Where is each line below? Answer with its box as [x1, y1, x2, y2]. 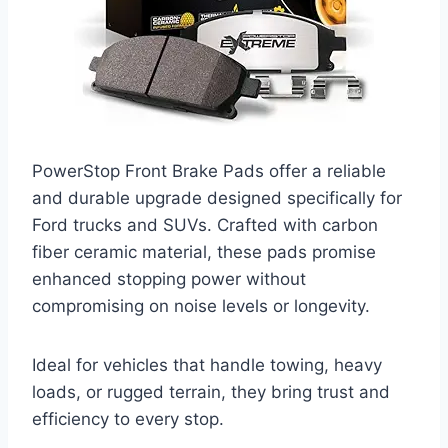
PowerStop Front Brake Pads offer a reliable [32, 160, 386, 181]
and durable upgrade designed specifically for [32, 187, 402, 208]
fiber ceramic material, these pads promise [32, 241, 376, 262]
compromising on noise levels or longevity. [32, 295, 370, 316]
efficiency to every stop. [32, 408, 224, 429]
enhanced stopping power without [32, 268, 306, 289]
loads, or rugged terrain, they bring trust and [32, 381, 390, 402]
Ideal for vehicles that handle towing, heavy [32, 354, 382, 375]
